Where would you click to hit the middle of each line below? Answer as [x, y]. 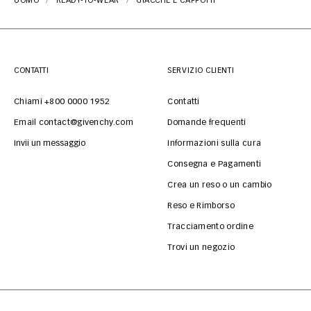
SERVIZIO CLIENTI [201, 70]
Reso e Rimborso [201, 206]
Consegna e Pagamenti [215, 164]
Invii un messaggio [50, 143]
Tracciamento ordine [211, 227]
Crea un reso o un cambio [220, 185]
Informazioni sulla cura [215, 143]
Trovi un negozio [201, 247]
